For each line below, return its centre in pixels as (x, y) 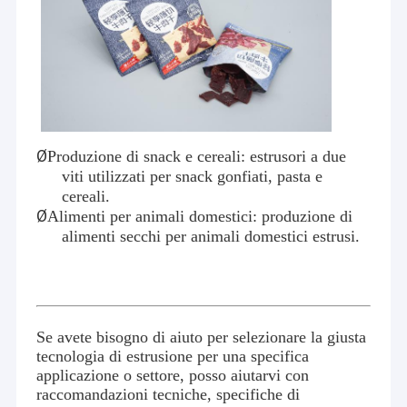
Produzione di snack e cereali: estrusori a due (196, 156)
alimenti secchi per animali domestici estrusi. (210, 236)
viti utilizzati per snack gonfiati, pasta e (192, 176)
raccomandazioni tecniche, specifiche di (168, 394)
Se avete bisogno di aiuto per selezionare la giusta (201, 337)
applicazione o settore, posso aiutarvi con (172, 375)
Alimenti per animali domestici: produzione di (199, 216)
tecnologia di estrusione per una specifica (172, 356)
